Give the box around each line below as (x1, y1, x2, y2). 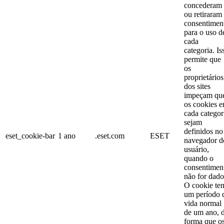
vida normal (184, 198, 221, 207)
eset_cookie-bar (5, 131, 55, 140)
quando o (184, 153, 213, 162)
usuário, (184, 144, 209, 153)
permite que (184, 54, 221, 63)
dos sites (184, 81, 210, 90)
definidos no (184, 126, 223, 135)
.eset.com (95, 131, 124, 140)
